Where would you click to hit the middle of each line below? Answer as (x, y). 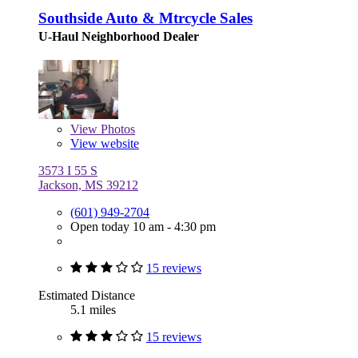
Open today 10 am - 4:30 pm (143, 226)
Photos (116, 129)
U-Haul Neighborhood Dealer (119, 36)
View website (105, 143)
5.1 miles (93, 309)
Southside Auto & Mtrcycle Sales (145, 18)
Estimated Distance (87, 295)
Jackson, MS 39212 (88, 185)
